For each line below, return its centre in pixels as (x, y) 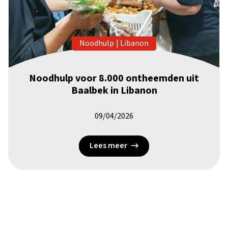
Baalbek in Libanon (114, 91)
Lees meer (108, 146)
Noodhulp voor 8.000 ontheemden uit (114, 79)
